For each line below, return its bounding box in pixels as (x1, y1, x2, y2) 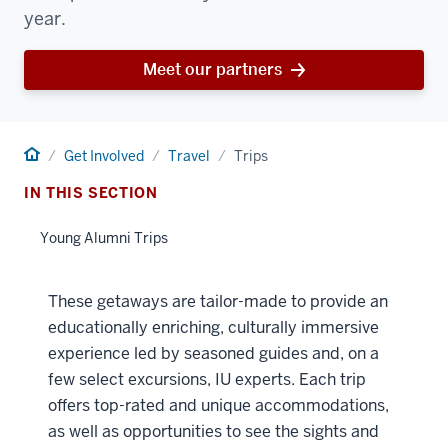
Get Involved (64, 147, 144, 165)
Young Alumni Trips (40, 229, 168, 247)
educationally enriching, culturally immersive (48, 317, 379, 338)
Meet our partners (142, 59, 282, 80)
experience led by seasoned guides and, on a (48, 343, 379, 364)
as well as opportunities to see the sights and (48, 421, 379, 442)
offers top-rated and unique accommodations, (48, 395, 389, 416)
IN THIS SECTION (24, 184, 158, 202)
